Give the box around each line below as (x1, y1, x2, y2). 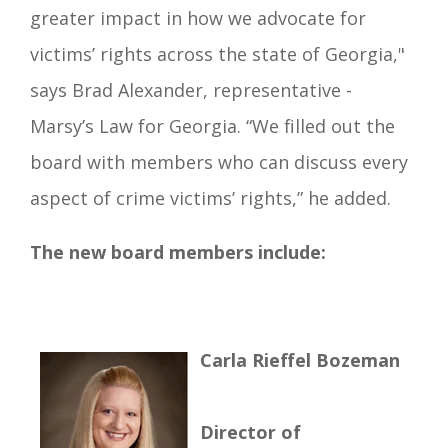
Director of (200, 419, 301, 444)
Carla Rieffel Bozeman (200, 347, 400, 372)
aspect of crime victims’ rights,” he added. (30, 185, 391, 210)
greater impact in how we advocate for (30, 5, 366, 30)
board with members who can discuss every (30, 149, 408, 174)
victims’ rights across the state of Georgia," (30, 41, 405, 66)
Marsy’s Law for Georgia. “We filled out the (30, 113, 395, 138)
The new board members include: (30, 239, 331, 264)
